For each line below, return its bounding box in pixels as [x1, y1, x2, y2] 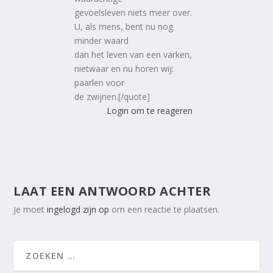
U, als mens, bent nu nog [74, 21, 174, 33]
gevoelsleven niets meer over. [74, 7, 193, 19]
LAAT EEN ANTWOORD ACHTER [13, 183, 211, 200]
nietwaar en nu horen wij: [74, 63, 174, 75]
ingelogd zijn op [47, 204, 110, 216]
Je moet [13, 204, 48, 216]
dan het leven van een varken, [74, 49, 193, 61]
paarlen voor [74, 77, 125, 89]
